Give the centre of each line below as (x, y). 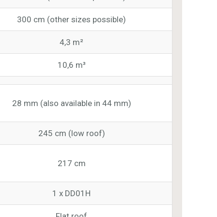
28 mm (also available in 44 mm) (71, 103)
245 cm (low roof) (71, 133)
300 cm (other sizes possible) (72, 19)
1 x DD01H (72, 193)
